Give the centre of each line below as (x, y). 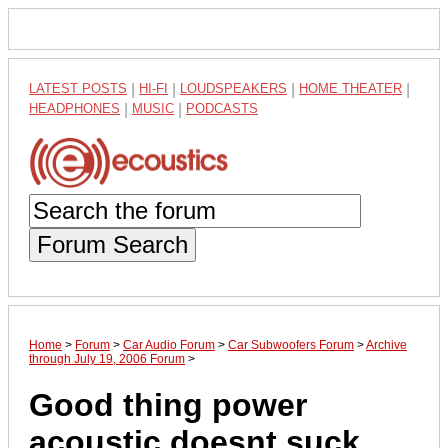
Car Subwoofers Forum (291, 344)
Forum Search (112, 244)
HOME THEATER (350, 88)
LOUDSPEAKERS (233, 88)
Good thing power (168, 405)
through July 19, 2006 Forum (107, 358)
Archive (386, 344)
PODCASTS (222, 108)
